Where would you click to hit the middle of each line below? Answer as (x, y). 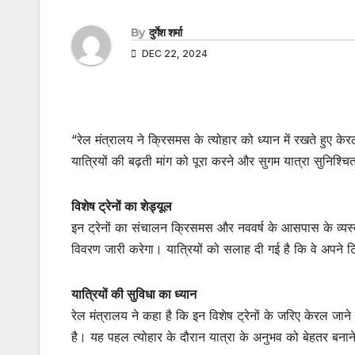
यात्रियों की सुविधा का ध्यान (134, 294)
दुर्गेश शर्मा (165, 32)
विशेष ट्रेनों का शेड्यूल (122, 206)
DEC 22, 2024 (174, 53)
